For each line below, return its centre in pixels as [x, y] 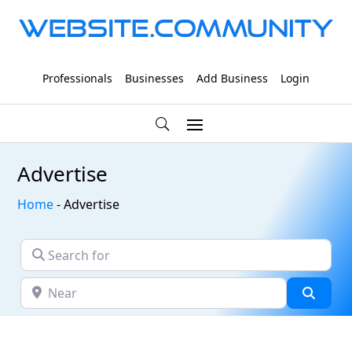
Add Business [232, 78]
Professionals [77, 78]
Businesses [154, 78]
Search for [51, 249]
